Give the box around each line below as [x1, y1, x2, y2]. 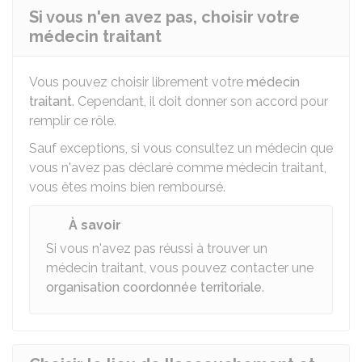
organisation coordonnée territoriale [46, 280, 262, 295]
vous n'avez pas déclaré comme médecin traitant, [29, 160, 326, 175]
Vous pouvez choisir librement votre [29, 74, 246, 90]
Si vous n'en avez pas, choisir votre [29, 7, 300, 27]
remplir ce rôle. [29, 113, 116, 128]
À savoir [69, 217, 121, 233]
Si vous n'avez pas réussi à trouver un [46, 241, 267, 256]
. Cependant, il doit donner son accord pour [72, 94, 328, 109]
